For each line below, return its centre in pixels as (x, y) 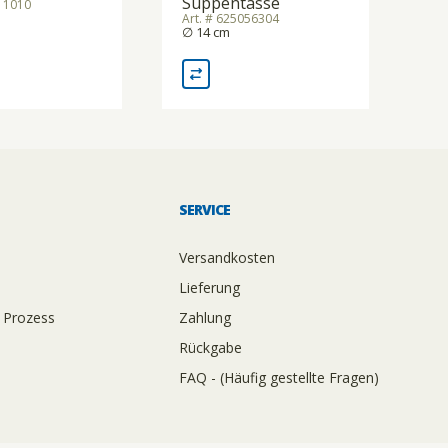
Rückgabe (210, 348)
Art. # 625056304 (230, 19)
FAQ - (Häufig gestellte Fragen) (278, 378)
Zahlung (204, 318)
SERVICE (204, 210)
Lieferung (209, 288)
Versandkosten (226, 258)
